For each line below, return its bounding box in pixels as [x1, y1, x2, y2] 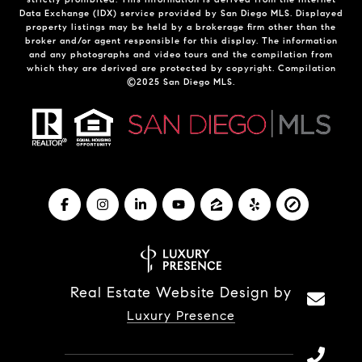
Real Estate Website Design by [70, 284, 292, 302]
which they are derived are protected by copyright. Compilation [26, 61, 336, 74]
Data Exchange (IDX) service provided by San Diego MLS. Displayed [19, 6, 343, 19]
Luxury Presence [127, 308, 235, 324]
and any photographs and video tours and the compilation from [29, 48, 333, 60]
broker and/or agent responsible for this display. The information [24, 34, 338, 46]
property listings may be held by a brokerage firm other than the [26, 20, 336, 32]
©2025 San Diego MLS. [127, 75, 235, 87]
